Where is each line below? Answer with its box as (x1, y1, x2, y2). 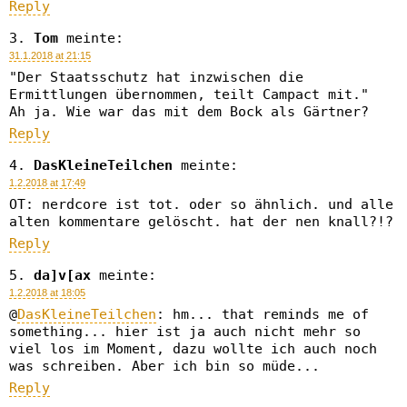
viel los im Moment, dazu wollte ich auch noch (9, 341, 377, 357)
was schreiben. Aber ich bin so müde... (9, 358, 320, 374)
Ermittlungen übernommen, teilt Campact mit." (9, 86, 369, 103)
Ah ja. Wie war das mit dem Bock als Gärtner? (9, 104, 369, 120)
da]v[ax (34, 267, 91, 283)
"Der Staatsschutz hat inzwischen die (9, 69, 303, 85)
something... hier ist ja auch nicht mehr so (9, 323, 361, 340)
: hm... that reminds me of (156, 306, 369, 323)
